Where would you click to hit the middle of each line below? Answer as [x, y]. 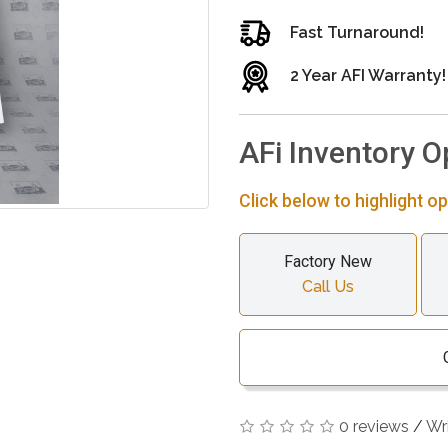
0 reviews [374, 426]
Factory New [327, 261]
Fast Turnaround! [357, 32]
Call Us [327, 286]
